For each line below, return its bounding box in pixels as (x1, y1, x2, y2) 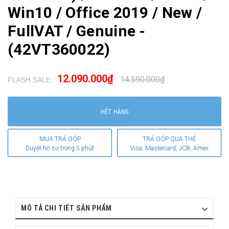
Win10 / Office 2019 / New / (8, 3, 202, 21)
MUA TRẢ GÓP (39, 135, 81, 143)
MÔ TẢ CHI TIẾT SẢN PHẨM (21, 203, 112, 212)
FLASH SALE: (8, 75, 53, 84)
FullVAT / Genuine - (8, 21, 146, 40)
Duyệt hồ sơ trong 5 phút (26, 144, 94, 152)
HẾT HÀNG (100, 108, 129, 116)
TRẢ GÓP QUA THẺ (142, 135, 196, 143)
